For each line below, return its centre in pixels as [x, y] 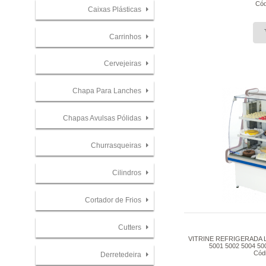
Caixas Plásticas [115, 9]
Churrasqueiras [117, 146]
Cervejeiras [123, 64]
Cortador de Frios [114, 200]
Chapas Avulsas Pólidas [103, 118]
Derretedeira [121, 255]
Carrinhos [126, 37]
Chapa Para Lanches [107, 91]
